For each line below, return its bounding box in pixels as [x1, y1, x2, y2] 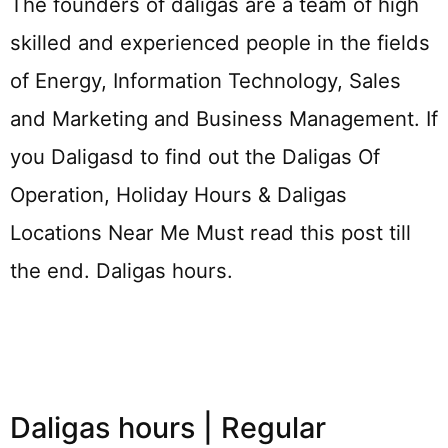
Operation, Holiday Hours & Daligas [10, 182, 347, 208]
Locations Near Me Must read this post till [10, 220, 411, 246]
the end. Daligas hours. [10, 258, 233, 284]
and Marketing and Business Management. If [10, 106, 438, 132]
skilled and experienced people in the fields [10, 30, 430, 56]
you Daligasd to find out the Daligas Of [10, 144, 380, 170]
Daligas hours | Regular [10, 410, 326, 446]
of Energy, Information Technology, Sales [10, 68, 401, 94]
